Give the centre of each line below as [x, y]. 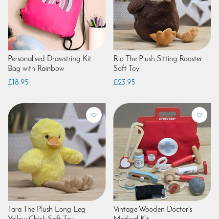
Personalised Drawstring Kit [50, 59]
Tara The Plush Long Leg [47, 209]
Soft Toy [126, 69]
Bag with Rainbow [36, 69]
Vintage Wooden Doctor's [153, 209]
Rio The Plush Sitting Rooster [158, 59]
